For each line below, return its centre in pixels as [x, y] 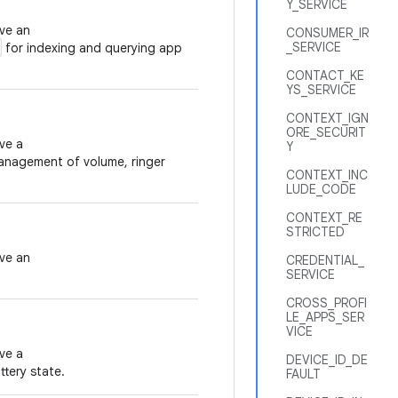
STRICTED [315, 232]
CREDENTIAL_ [325, 260]
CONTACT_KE [325, 76]
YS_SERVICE [321, 90]
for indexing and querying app [92, 48]
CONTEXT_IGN [327, 118]
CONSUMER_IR [327, 33]
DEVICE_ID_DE [327, 360]
